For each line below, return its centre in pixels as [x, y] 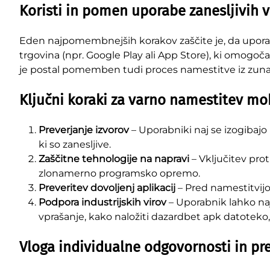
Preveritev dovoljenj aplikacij [107, 188]
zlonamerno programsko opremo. [119, 174]
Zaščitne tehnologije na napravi [114, 159]
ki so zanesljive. [75, 145]
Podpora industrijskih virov [102, 202]
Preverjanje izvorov [84, 130]
